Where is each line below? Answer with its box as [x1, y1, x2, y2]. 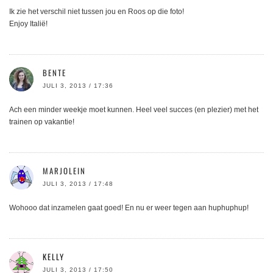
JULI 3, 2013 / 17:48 [43, 180, 113, 188]
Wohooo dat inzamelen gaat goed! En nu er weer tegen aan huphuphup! [9, 204, 249, 213]
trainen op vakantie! [9, 118, 74, 127]
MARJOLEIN [43, 165, 86, 177]
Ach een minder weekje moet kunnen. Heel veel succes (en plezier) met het [9, 105, 258, 115]
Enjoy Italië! [9, 19, 48, 29]
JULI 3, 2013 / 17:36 [43, 82, 113, 90]
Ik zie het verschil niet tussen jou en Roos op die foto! [9, 7, 184, 16]
